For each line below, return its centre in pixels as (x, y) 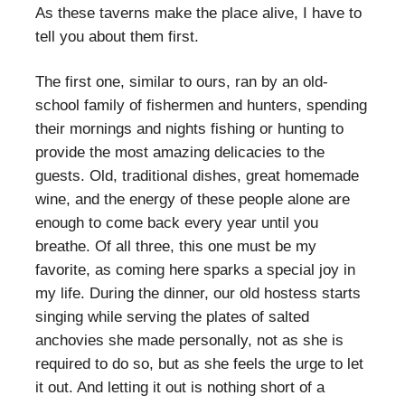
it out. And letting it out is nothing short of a (180, 387)
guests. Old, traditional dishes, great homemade (197, 175)
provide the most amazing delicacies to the (180, 152)
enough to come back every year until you (177, 222)
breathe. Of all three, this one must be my (176, 246)
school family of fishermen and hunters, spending (201, 105)
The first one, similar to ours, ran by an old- (182, 81)
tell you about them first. (117, 36)
